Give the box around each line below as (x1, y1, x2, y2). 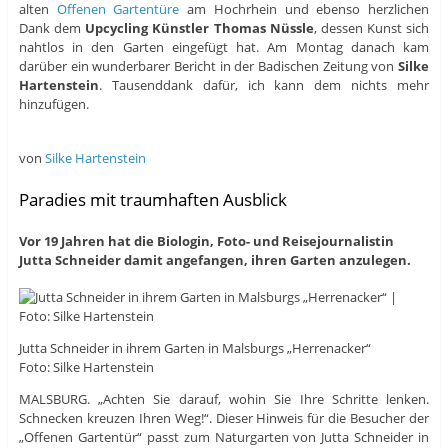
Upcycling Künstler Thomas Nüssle (85, 19, 314, 38)
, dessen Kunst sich (313, 19, 430, 38)
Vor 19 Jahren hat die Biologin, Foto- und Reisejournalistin (18, 232, 394, 251)
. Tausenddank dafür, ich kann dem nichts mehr (98, 76, 430, 95)
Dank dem (18, 19, 86, 38)
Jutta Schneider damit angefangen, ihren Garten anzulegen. (18, 251, 411, 270)
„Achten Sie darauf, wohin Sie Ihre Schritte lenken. (89, 390, 430, 409)
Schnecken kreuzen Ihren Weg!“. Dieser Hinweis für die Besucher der (18, 409, 430, 428)
